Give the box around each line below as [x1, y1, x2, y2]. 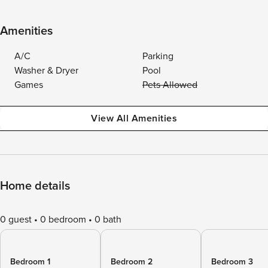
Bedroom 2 [111, 257, 153, 267]
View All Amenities [91, 112, 177, 124]
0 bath [95, 214, 121, 226]
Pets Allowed [142, 79, 197, 91]
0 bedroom [40, 214, 86, 226]
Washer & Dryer [14, 65, 78, 77]
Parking [142, 50, 173, 62]
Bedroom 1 [10, 257, 50, 267]
